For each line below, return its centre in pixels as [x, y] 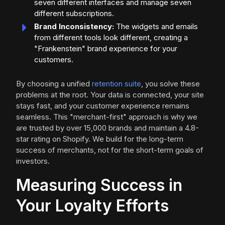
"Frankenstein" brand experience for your [106, 48]
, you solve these [171, 84]
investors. [33, 161]
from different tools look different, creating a [111, 37]
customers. [54, 60]
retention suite [117, 84]
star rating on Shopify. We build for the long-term [100, 139]
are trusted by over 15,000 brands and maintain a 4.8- [107, 128]
